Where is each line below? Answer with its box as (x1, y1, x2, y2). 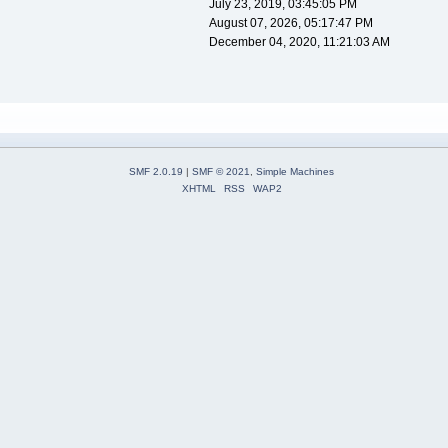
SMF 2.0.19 (129, 166, 183, 178)
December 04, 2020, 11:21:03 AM (208, 35, 390, 50)
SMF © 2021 (192, 166, 250, 178)
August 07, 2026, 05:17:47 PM (208, 16, 373, 31)
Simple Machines (256, 166, 334, 178)
